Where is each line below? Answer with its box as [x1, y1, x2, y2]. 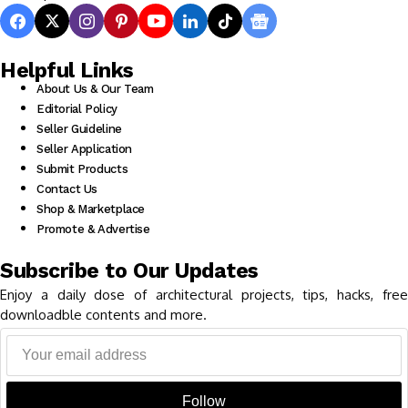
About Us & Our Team [36, 82, 154, 97]
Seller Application [36, 142, 132, 157]
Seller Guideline [36, 122, 122, 137]
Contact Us [36, 182, 98, 197]
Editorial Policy [36, 102, 117, 117]
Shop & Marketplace [36, 202, 145, 217]
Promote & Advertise [36, 222, 150, 237]
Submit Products [36, 162, 128, 177]
